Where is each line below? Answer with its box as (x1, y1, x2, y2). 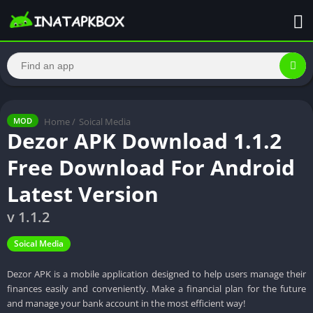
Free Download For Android (7, 152, 295, 182)
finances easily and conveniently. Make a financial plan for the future (7, 282, 306, 295)
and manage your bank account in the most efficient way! (7, 296, 245, 310)
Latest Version (7, 179, 159, 208)
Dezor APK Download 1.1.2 (7, 126, 282, 155)
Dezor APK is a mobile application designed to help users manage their (7, 267, 306, 280)
